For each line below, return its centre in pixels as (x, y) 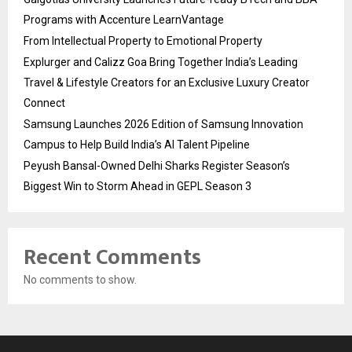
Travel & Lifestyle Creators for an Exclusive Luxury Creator (167, 83)
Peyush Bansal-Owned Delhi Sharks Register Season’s (157, 166)
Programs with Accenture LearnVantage (124, 20)
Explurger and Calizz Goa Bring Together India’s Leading (161, 62)
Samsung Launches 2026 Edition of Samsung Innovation (163, 125)
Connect (44, 103)
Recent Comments (112, 258)
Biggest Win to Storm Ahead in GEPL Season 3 (137, 187)
